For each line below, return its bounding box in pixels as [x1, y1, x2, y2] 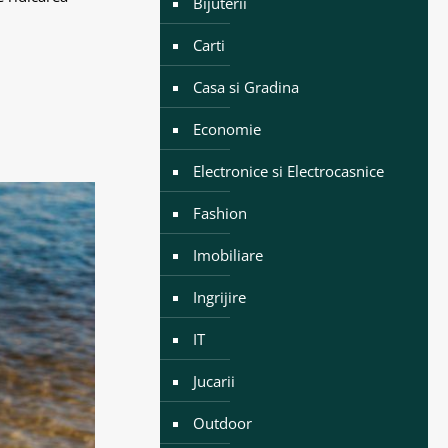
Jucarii [192, 371, 235, 391]
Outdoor [192, 413, 252, 433]
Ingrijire [192, 287, 246, 307]
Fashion [192, 203, 247, 223]
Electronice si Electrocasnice [192, 161, 384, 181]
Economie [192, 119, 261, 139]
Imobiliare [192, 245, 263, 265]
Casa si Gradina [192, 77, 299, 97]
